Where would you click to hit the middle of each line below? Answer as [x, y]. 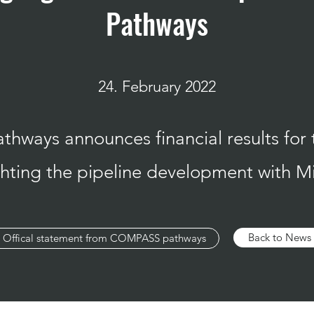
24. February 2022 [157, 87]
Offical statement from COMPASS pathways [104, 238]
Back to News [279, 237]
